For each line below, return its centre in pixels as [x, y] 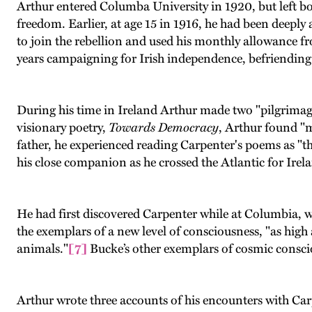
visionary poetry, [63, 127]
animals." [42, 249]
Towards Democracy [164, 127]
